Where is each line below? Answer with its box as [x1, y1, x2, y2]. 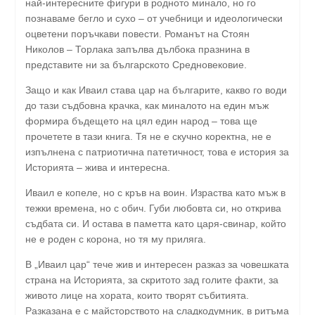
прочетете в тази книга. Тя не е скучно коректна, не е [25, 130, 271, 142]
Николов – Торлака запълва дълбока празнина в [25, 43, 250, 55]
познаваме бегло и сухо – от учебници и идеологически [25, 12, 283, 24]
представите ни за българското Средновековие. [25, 58, 247, 70]
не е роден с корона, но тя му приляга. [25, 233, 206, 245]
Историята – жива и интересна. [25, 161, 170, 173]
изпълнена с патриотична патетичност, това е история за [25, 146, 289, 157]
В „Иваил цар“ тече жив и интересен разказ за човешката [25, 258, 289, 270]
